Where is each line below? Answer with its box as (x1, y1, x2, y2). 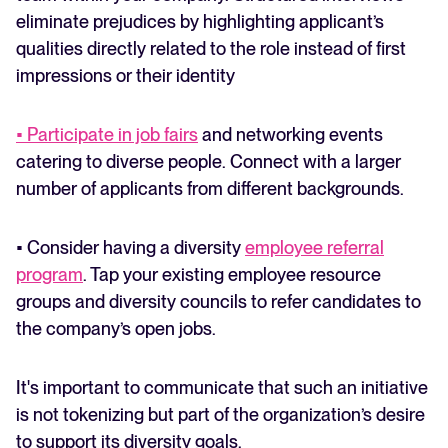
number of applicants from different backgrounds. (16, 178, 408, 200)
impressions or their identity (16, 65, 235, 87)
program (16, 264, 83, 286)
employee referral (245, 237, 384, 259)
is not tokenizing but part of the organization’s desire (16, 404, 425, 426)
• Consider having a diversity (16, 237, 245, 259)
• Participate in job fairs (16, 124, 198, 146)
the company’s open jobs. (16, 318, 216, 340)
